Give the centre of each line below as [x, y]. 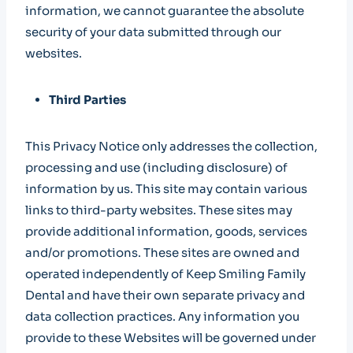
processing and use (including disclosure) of [156, 167]
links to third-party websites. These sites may [159, 210]
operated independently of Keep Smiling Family [165, 274]
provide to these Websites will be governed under [171, 338]
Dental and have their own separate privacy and [165, 295]
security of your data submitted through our [153, 32]
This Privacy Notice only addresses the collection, [171, 146]
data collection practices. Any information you [162, 316]
